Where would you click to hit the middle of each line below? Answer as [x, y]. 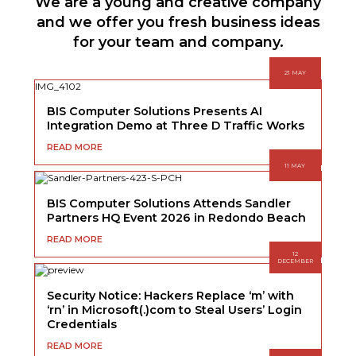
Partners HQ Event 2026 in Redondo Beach [177, 218]
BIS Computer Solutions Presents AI [155, 111]
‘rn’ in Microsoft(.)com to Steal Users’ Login [175, 310]
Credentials [82, 325]
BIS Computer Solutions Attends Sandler [169, 204]
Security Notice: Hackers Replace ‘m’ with [171, 296]
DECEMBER [295, 261]
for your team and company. [178, 42]
